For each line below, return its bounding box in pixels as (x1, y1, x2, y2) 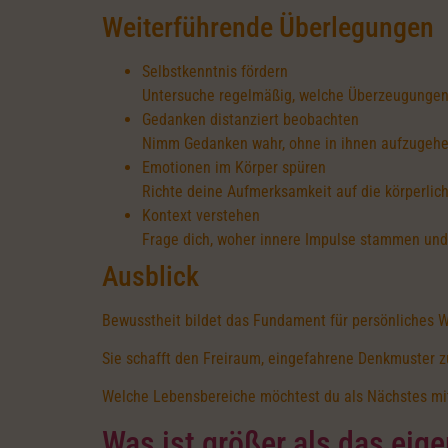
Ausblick (102, 259, 199, 293)
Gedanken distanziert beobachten (142, 109, 359, 129)
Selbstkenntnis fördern (142, 61, 288, 81)
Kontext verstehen (142, 205, 260, 225)
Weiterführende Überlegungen (102, 10, 434, 44)
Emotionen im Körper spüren (142, 157, 326, 177)
